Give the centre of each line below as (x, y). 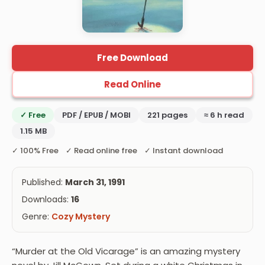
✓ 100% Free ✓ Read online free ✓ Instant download (117, 150)
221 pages (167, 115)
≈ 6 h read (224, 115)
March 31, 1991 (95, 182)
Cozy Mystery (81, 216)
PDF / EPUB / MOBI (96, 115)
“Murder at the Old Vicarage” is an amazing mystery (126, 251)
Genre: (37, 216)
